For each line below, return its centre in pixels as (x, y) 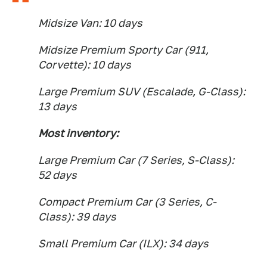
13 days (58, 107)
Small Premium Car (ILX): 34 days (123, 244)
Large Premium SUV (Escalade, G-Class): (142, 92)
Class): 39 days (77, 217)
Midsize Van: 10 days (90, 23)
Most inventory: (78, 133)
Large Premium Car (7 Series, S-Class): (136, 160)
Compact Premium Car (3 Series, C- (127, 202)
